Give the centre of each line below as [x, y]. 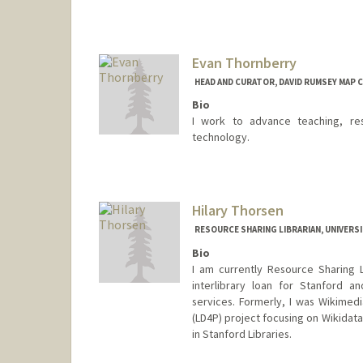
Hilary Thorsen [237, 211]
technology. [220, 137]
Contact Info [227, 171]
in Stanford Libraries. [241, 333]
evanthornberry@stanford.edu [267, 188]
